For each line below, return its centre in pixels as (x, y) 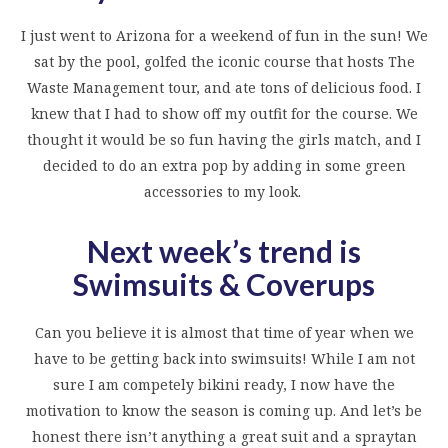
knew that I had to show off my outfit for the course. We (224, 113)
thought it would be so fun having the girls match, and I (224, 139)
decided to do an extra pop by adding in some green (224, 165)
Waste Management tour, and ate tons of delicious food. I (224, 87)
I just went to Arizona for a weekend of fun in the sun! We (224, 35)
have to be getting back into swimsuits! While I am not (224, 358)
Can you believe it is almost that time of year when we (224, 332)
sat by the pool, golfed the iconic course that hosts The (224, 61)
